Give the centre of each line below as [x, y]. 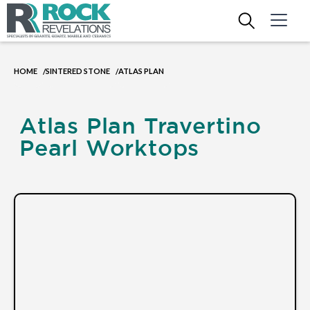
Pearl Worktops [110, 147]
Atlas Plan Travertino [140, 125]
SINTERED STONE [78, 71]
